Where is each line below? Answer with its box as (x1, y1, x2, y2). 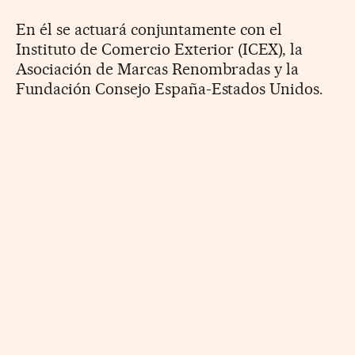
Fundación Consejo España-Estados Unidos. (16, 78, 324, 98)
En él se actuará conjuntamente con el (16, 19, 283, 39)
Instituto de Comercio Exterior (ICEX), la (16, 39, 303, 59)
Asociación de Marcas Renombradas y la (16, 59, 300, 78)
